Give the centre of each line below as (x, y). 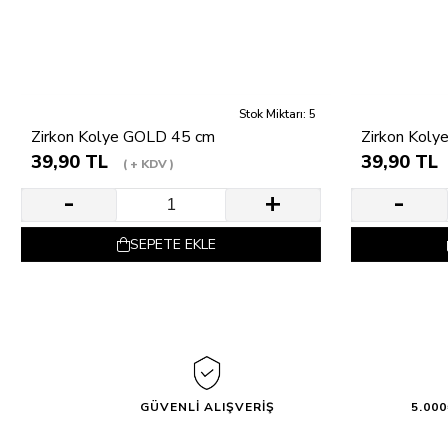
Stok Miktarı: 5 (278, 114)
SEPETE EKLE (172, 245)
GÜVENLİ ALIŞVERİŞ (207, 407)
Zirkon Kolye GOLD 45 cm (123, 137)
